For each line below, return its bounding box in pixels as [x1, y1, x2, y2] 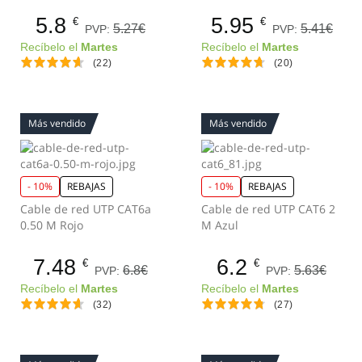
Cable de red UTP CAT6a [20, 201, 151, 217]
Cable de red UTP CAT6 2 [201, 201, 335, 217]
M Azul [201, 217, 238, 233]
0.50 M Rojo [20, 217, 83, 233]
